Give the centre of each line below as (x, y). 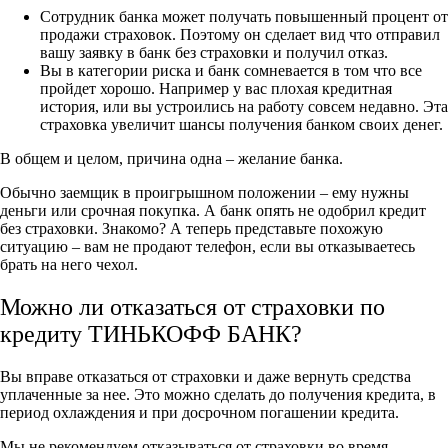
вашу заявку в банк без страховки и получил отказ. (214, 52)
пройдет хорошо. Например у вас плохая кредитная (216, 88)
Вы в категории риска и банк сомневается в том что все (231, 70)
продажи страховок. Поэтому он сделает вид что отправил (240, 34)
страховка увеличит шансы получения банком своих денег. (241, 124)
